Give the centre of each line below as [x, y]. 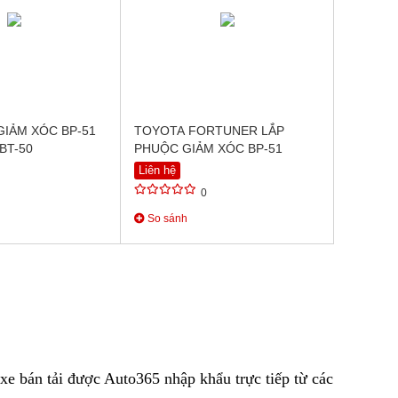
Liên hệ [158, 170]
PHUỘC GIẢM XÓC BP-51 [209, 148]
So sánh [167, 219]
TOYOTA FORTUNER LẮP [210, 131]
